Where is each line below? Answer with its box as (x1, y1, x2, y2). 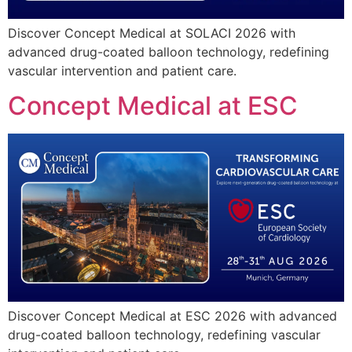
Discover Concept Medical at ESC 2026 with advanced (8, 308, 337, 324)
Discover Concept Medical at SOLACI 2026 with (8, 25, 295, 41)
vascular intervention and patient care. (8, 63, 236, 79)
